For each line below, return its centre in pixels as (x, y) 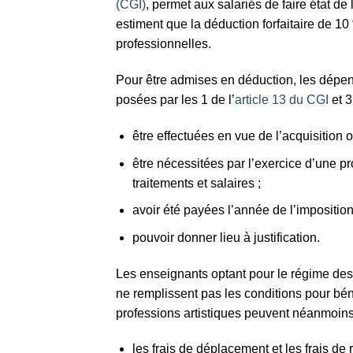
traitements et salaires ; (196, 183)
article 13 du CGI (282, 100)
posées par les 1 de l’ (175, 100)
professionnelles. (163, 44)
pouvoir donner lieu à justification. (226, 237)
